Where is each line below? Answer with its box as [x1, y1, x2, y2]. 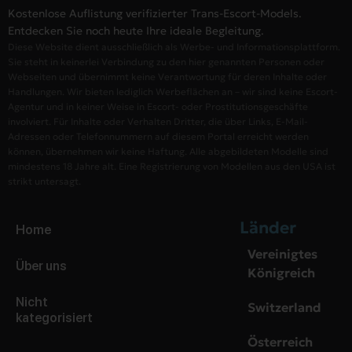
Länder [240, 218, 297, 239]
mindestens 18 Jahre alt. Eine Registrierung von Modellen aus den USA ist [8, 160, 335, 173]
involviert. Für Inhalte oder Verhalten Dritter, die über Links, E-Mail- [8, 115, 308, 128]
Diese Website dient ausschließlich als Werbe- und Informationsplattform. [8, 41, 340, 53]
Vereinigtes [247, 246, 318, 262]
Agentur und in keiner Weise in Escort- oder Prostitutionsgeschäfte [8, 101, 308, 113]
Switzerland [247, 299, 322, 316]
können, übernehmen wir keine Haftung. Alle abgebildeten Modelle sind [8, 145, 328, 158]
